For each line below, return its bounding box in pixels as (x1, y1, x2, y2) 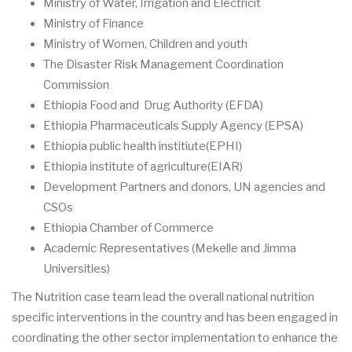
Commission (43, 77, 109, 92)
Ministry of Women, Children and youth (43, 36, 250, 51)
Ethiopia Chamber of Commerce (43, 220, 216, 235)
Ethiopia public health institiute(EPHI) (43, 138, 242, 153)
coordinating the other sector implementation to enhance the (12, 330, 338, 345)
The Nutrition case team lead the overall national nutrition (12, 289, 314, 304)
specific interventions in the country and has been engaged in (12, 310, 338, 324)
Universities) (43, 261, 110, 276)
